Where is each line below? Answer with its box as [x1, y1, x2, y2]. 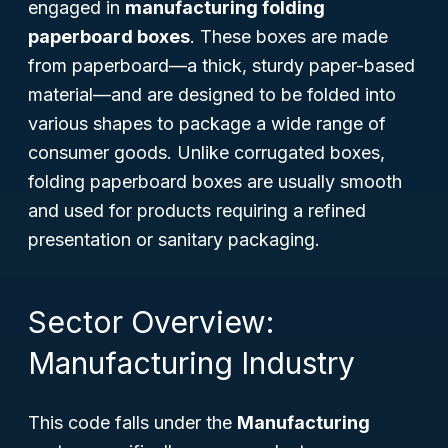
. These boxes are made [190, 26, 388, 47]
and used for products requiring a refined [28, 200, 366, 221]
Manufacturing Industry [28, 345, 355, 381]
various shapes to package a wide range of [28, 113, 386, 134]
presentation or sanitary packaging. [28, 229, 320, 250]
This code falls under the [28, 412, 237, 433]
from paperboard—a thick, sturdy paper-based [28, 55, 415, 76]
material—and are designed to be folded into [28, 84, 396, 105]
